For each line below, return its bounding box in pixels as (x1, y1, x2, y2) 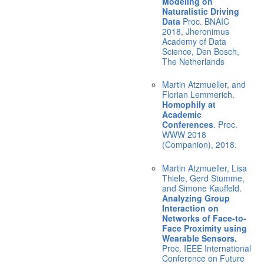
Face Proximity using (161, 222, 247, 234)
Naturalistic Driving (161, 5, 239, 17)
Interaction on (161, 202, 219, 214)
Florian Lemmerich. (161, 88, 235, 101)
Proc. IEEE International (161, 242, 251, 254)
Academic (161, 108, 202, 121)
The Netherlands (161, 55, 225, 67)
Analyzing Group (161, 192, 230, 204)
